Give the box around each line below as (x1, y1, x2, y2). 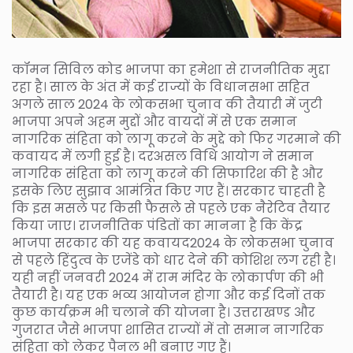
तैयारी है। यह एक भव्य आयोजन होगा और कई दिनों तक (12, 286, 325, 305)
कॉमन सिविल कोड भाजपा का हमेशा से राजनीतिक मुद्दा (12, 61, 330, 80)
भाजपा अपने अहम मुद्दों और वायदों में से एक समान (12, 113, 297, 132)
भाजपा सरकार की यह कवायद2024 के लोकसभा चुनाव (12, 234, 334, 253)
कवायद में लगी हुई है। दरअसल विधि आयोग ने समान (12, 147, 314, 166)
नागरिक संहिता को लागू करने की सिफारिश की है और (12, 165, 323, 184)
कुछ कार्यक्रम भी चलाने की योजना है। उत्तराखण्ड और (12, 303, 315, 322)
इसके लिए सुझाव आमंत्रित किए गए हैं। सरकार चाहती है (12, 182, 325, 201)
